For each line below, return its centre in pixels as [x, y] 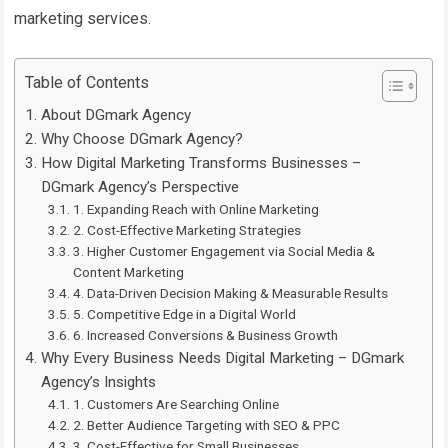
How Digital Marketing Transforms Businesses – [200, 162]
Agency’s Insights [98, 381]
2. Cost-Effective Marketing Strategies [187, 229]
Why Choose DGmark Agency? [141, 138]
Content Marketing [129, 271]
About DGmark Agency [115, 114]
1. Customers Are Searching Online [176, 403]
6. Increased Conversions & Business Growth [206, 334]
